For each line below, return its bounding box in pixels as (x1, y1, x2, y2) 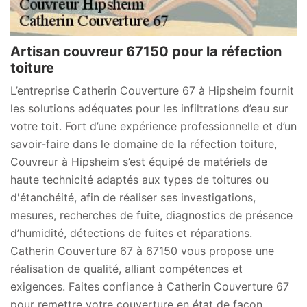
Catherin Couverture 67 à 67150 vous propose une (10, 244, 274, 258)
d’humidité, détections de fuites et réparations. (10, 226, 252, 240)
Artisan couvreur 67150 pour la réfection (10, 43, 282, 60)
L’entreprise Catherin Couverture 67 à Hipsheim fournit (10, 84, 294, 97)
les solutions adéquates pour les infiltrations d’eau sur (10, 101, 288, 115)
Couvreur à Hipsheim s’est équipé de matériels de (10, 155, 267, 169)
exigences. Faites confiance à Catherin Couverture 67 (10, 280, 289, 293)
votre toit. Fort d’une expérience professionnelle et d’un (10, 119, 297, 133)
